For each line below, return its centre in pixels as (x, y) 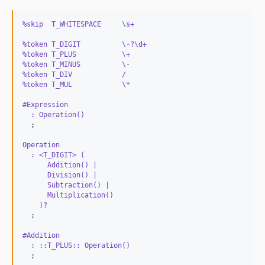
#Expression (45, 104)
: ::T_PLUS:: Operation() (78, 245)
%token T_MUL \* (76, 84)
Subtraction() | (68, 185)
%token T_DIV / (74, 74)
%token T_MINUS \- (76, 64)
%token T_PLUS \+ (76, 54)
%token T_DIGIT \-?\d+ (85, 44)
